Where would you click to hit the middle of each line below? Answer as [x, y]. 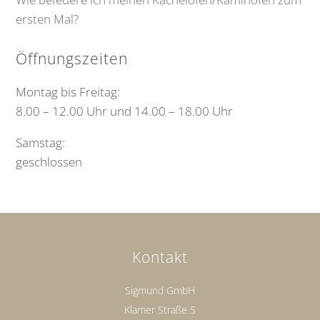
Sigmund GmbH [160, 291]
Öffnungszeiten [72, 59]
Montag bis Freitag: [68, 92]
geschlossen [49, 162]
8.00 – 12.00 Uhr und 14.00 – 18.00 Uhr [125, 111]
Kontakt [160, 257]
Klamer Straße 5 [160, 310]
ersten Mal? [47, 19]
